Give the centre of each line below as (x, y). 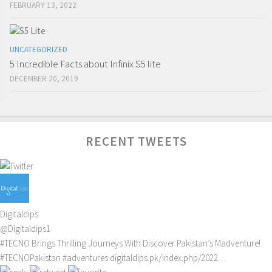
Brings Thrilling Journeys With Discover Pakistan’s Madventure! (145, 243)
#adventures (85, 258)
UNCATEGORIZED (39, 50)
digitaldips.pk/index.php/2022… (168, 258)
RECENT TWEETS (136, 141)
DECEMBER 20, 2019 (44, 79)
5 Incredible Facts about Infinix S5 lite (85, 64)
